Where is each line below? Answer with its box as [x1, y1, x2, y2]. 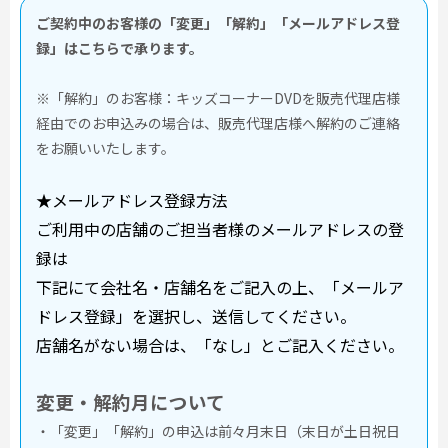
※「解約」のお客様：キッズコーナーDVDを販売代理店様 [36, 88, 400, 108]
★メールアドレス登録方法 [36, 188, 228, 212]
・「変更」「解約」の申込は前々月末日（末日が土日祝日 [36, 421, 400, 441]
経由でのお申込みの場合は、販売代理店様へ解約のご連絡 [36, 113, 400, 133]
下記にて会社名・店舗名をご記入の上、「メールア [36, 275, 404, 299]
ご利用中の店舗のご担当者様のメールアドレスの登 [36, 217, 404, 241]
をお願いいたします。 [36, 138, 175, 158]
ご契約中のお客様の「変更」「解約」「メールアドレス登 [36, 13, 400, 33]
